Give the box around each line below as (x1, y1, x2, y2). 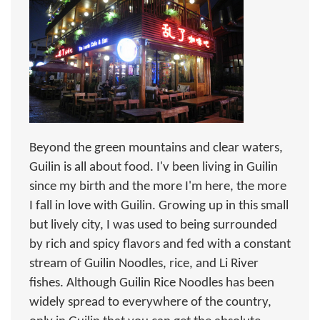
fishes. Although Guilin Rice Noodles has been (29, 276, 274, 290)
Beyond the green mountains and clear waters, (29, 141, 283, 155)
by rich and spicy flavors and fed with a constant (29, 238, 291, 251)
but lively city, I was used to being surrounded (29, 219, 277, 232)
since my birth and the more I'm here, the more (29, 180, 286, 194)
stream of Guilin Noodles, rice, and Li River (29, 257, 259, 271)
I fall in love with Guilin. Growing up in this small (29, 199, 289, 213)
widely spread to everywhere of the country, (29, 296, 271, 309)
